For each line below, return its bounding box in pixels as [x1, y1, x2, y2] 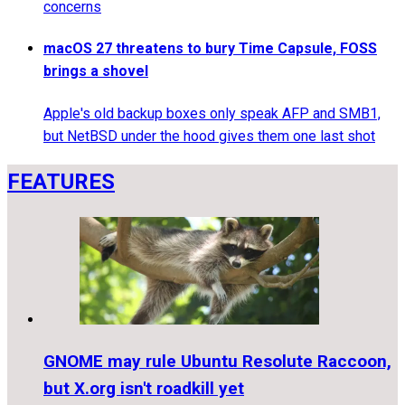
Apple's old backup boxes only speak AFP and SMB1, [43, 104, 381, 122]
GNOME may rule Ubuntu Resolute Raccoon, [43, 351, 391, 372]
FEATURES [7, 169, 115, 195]
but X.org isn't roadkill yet [43, 378, 244, 400]
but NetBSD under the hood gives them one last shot [43, 127, 375, 145]
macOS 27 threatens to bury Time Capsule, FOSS [43, 40, 377, 58]
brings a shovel [43, 62, 148, 80]
